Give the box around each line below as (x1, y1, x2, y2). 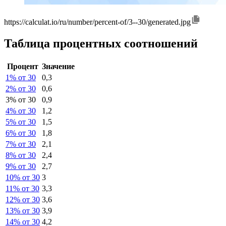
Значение (42, 62, 75, 71)
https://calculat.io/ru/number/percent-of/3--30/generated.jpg (4, 18, 191, 27)
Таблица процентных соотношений (4, 36, 198, 50)
